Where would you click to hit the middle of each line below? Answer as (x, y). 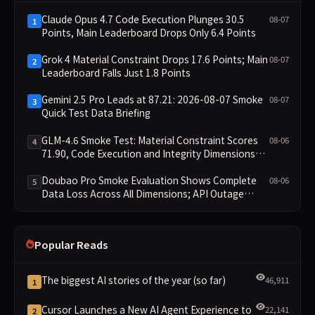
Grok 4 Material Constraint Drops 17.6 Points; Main (155, 59)
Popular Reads (71, 244)
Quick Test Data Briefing (96, 113)
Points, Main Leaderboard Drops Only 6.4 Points (149, 33)
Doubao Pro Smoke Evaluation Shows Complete (149, 180)
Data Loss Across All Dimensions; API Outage (143, 193)
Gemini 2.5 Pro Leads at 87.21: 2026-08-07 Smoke (152, 99)
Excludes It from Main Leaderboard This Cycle (142, 206)
